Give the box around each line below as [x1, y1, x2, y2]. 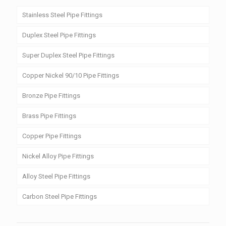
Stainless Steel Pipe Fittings [22, 11, 102, 19]
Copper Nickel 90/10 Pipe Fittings [22, 71, 119, 79]
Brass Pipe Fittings [22, 111, 76, 120]
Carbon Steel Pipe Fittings [22, 192, 97, 200]
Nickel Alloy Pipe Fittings [22, 152, 94, 160]
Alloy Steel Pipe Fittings [22, 172, 90, 180]
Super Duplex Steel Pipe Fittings [22, 51, 115, 59]
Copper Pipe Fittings [22, 132, 81, 140]
